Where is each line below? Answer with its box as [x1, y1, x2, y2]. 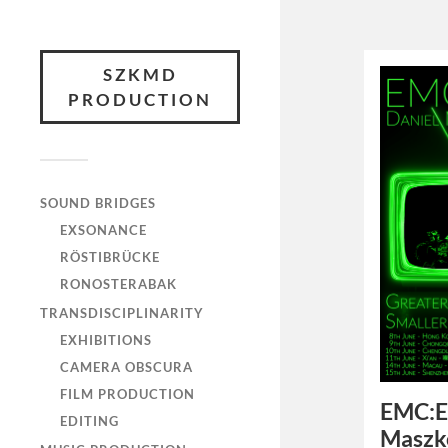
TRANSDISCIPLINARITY [40, 305, 204, 322]
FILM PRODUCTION [60, 386, 195, 403]
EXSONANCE [60, 222, 147, 238]
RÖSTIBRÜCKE [60, 249, 160, 265]
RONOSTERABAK [60, 276, 177, 292]
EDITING [60, 413, 119, 430]
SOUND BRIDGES [40, 195, 156, 211]
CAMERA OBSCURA [60, 359, 193, 376]
